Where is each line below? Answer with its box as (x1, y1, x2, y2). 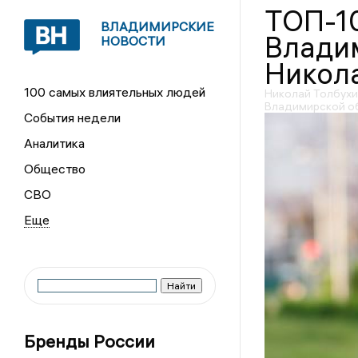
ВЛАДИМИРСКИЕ (100, 18, 214, 34)
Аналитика (23, 135, 85, 151)
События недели (23, 109, 121, 125)
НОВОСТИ (100, 33, 165, 49)
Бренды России (23, 330, 155, 352)
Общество (23, 161, 86, 177)
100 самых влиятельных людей (23, 84, 205, 100)
